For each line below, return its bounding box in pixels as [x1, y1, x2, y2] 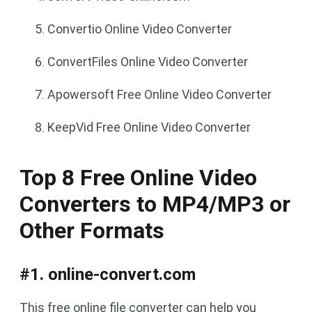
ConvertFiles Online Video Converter [47, 54, 248, 69]
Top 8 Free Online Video [19, 164, 257, 191]
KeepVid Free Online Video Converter [47, 120, 251, 134]
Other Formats [19, 217, 164, 244]
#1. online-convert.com [19, 265, 196, 284]
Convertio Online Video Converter [47, 22, 232, 36]
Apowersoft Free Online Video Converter [47, 87, 272, 102]
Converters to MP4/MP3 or [19, 191, 290, 217]
